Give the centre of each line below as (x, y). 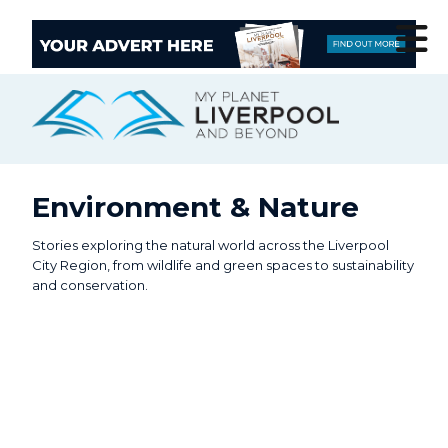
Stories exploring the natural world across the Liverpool (210, 245)
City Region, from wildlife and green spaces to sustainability (223, 265)
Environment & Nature (195, 207)
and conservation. (90, 285)
